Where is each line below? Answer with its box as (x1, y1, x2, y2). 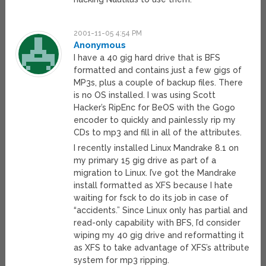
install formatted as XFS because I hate (74, 180, 233, 191)
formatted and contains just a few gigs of (74, 65, 242, 75)
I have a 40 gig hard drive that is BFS (74, 53, 221, 63)
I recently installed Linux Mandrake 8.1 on (74, 143, 239, 153)
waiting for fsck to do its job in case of (74, 193, 229, 203)
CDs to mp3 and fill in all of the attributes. (74, 128, 242, 138)
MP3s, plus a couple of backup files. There (74, 78, 243, 88)
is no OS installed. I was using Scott (74, 90, 216, 100)
